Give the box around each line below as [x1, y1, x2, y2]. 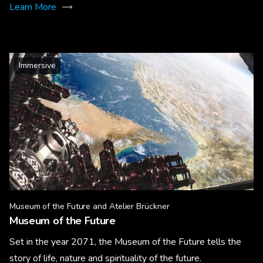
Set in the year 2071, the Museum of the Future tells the [9, 235, 241, 248]
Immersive [19, 60, 56, 71]
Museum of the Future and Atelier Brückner [9, 201, 170, 212]
